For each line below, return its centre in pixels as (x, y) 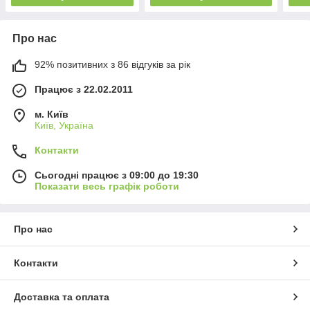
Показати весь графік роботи (107, 186)
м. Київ (52, 115)
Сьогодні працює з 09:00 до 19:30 (117, 175)
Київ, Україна (64, 126)
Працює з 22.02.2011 (84, 90)
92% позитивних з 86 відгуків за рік (112, 65)
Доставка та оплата (62, 297)
